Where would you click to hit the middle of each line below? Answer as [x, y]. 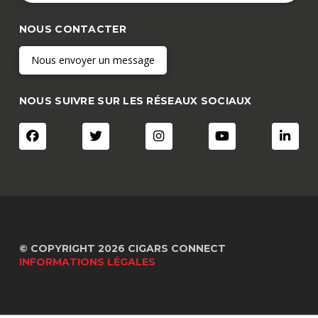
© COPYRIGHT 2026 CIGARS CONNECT [122, 249]
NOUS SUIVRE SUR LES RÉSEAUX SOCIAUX [135, 100]
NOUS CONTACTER [72, 29]
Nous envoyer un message [93, 60]
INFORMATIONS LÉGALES [87, 262]
